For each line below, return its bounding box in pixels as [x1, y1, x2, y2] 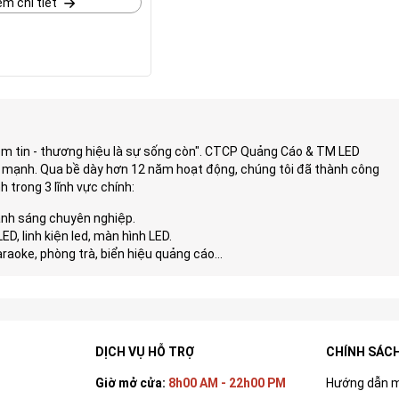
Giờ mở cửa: [94, 376, 168, 390]
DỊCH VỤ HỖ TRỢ [94, 345, 194, 359]
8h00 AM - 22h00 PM [167, 376, 286, 390]
